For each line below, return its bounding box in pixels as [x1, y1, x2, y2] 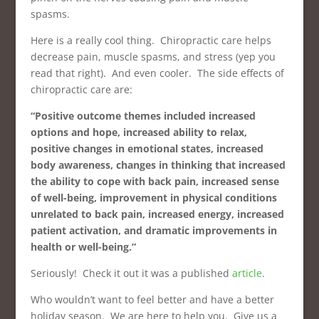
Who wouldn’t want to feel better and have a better [30, 293, 274, 306]
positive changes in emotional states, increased [30, 142, 263, 155]
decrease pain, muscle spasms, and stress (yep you [30, 50, 276, 63]
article [231, 266, 262, 280]
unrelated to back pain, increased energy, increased [30, 207, 284, 221]
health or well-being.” [30, 240, 136, 253]
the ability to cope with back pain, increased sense [30, 174, 279, 188]
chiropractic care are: [30, 83, 132, 96]
